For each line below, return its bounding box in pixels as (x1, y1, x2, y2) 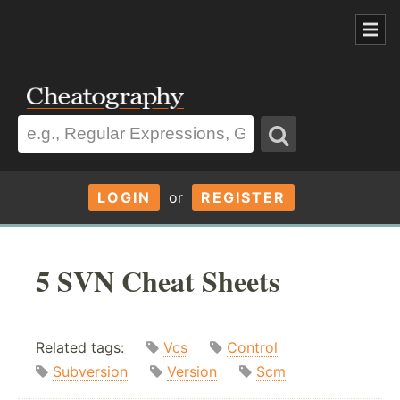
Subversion (53, 362, 128, 381)
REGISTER (200, 187, 286, 206)
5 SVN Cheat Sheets (36, 259, 279, 302)
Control (227, 338, 278, 357)
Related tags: (36, 338, 146, 357)
